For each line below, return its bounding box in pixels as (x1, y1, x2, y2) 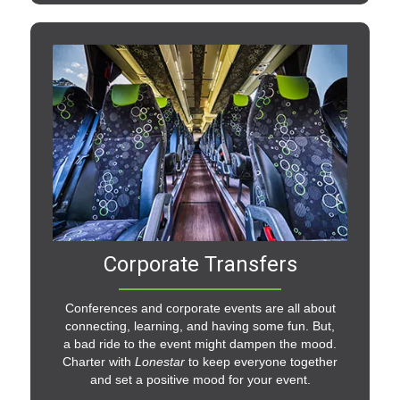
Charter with (62, 354, 135, 370)
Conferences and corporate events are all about (64, 301, 336, 316)
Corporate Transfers (103, 252, 297, 278)
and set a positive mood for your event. (89, 372, 311, 387)
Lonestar (135, 354, 185, 370)
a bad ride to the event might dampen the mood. (63, 337, 337, 352)
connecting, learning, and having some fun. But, (65, 319, 335, 334)
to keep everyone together (185, 354, 337, 370)
